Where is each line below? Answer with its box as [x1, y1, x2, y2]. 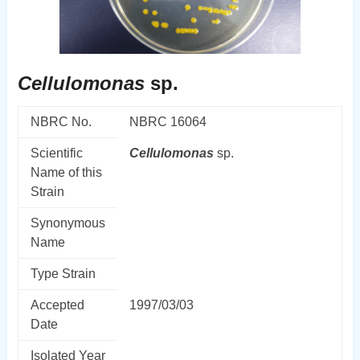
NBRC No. [30, 114, 92, 129]
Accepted [30, 297, 84, 312]
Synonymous [30, 215, 105, 230]
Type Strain [30, 266, 96, 280]
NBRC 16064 [129, 114, 207, 129]
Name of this [30, 165, 102, 179]
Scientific [30, 145, 83, 160]
